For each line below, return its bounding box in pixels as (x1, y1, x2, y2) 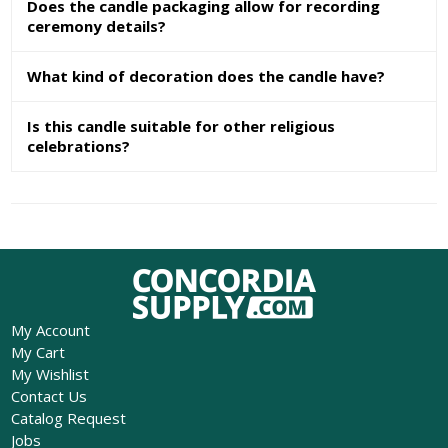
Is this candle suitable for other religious (27, 116, 336, 137)
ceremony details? (27, 16, 167, 37)
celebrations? (27, 136, 131, 157)
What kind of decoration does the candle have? (27, 66, 386, 87)
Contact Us (10, 385, 87, 406)
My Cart (10, 341, 65, 362)
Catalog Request (10, 407, 126, 428)
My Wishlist (10, 363, 89, 384)
